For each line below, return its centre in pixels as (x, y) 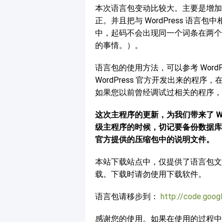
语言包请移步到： (128, 196)
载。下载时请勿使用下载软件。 (151, 174)
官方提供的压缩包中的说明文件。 (155, 139)
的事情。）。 (119, 45)
